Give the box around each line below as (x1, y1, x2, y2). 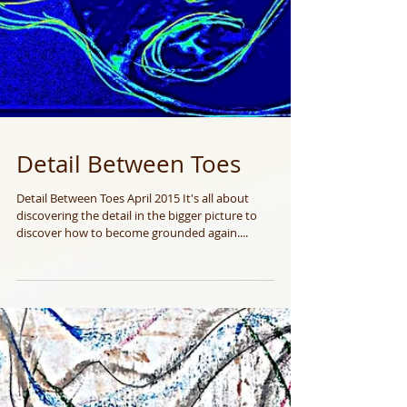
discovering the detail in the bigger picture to (16, 298, 257, 314)
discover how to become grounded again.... (16, 315, 248, 332)
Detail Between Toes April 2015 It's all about (16, 281, 249, 297)
